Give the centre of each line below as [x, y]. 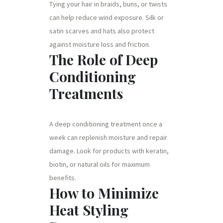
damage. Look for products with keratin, [109, 151]
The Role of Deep [104, 59]
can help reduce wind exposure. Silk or [107, 17]
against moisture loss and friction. [100, 44]
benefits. [63, 177]
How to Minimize [104, 193]
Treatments [86, 93]
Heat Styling [89, 210]
